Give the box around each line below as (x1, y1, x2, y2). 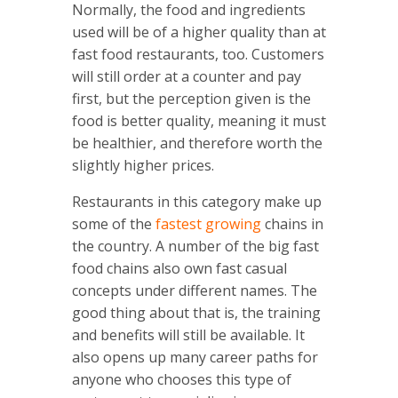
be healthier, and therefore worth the (71, 133, 322, 154)
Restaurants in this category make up (71, 192, 322, 212)
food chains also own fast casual (71, 259, 287, 279)
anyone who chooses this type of (71, 370, 291, 390)
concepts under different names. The (71, 281, 317, 301)
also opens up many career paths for (71, 347, 318, 368)
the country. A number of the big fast (71, 236, 319, 257)
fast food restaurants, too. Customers (71, 44, 324, 65)
